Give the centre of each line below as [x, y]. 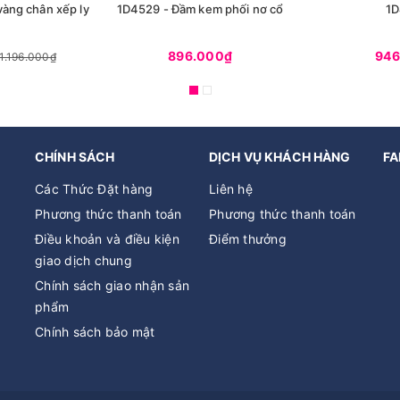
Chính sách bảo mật [95, 332]
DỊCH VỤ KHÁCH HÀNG [280, 157]
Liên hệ [231, 189]
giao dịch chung [83, 260]
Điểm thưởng [248, 239]
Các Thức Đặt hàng [94, 189]
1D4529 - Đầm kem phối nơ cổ [200, 9]
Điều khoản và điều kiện [107, 239]
